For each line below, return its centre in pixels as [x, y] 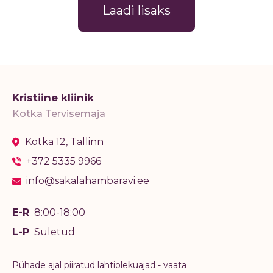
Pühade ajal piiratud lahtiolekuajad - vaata [99, 265]
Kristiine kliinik [53, 98]
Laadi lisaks [136, 11]
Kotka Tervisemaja [59, 114]
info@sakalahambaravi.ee [88, 181]
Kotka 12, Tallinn [64, 142]
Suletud [55, 232]
